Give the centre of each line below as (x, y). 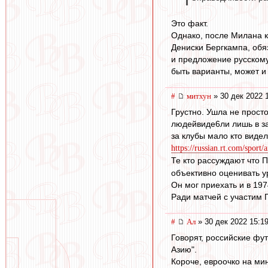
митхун (199, 96)
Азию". (184, 249)
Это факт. (190, 24)
